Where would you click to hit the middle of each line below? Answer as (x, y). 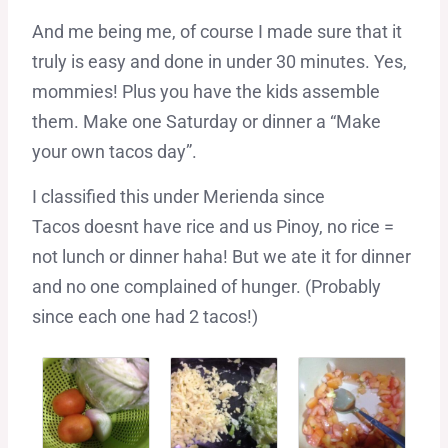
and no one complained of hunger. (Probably (206, 287)
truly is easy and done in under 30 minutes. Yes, (219, 62)
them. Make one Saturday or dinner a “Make (206, 122)
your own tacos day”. (114, 152)
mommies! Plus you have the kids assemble (205, 92)
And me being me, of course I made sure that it (216, 32)
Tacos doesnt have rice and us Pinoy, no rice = (212, 227)
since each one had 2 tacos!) (144, 317)
